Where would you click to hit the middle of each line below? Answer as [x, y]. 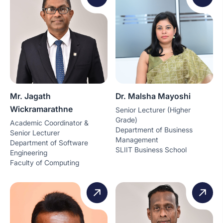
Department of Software [49, 142]
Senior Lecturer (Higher [153, 110]
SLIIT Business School [151, 149]
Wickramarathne [41, 109]
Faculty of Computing [45, 162]
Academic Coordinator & [49, 122]
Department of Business [154, 129]
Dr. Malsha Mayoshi [153, 96]
